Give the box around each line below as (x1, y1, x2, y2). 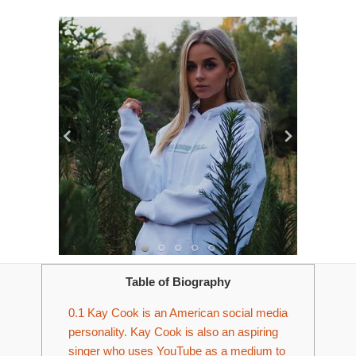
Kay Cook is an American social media (83, 306, 288, 320)
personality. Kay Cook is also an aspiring (68, 325, 278, 339)
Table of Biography (126, 275, 230, 288)
